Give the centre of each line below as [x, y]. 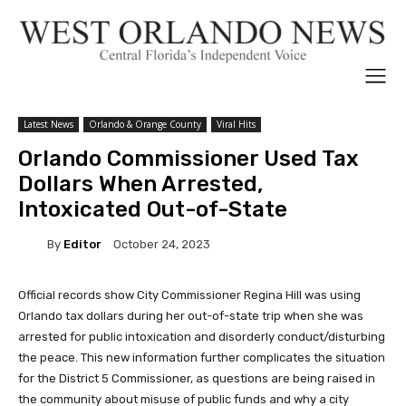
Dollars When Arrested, [140, 184]
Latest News [48, 124]
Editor [82, 244]
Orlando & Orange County [145, 124]
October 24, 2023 [162, 245]
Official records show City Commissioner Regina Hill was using [189, 295]
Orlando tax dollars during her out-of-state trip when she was [191, 316]
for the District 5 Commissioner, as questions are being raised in [197, 378]
